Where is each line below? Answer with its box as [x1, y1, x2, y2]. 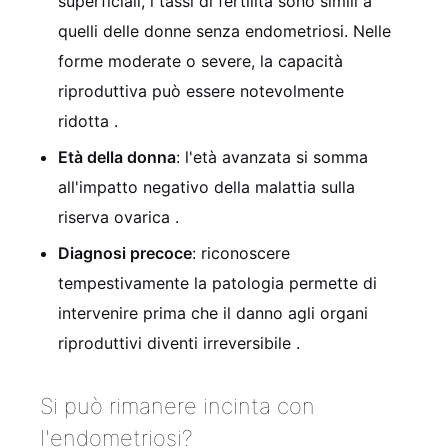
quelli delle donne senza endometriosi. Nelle [58, 20, 391, 41]
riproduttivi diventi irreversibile [58, 332, 296, 353]
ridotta [58, 110, 114, 131]
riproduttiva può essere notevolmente [58, 80, 344, 101]
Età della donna [58, 146, 176, 167]
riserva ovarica [58, 206, 175, 227]
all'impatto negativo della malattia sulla [58, 176, 355, 197]
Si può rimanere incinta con [40, 392, 315, 419]
